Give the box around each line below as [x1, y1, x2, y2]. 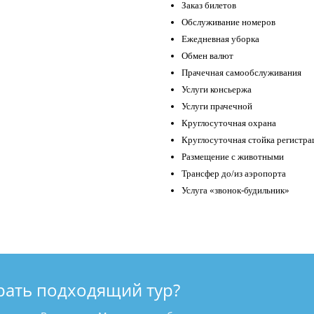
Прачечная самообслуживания [182, 67, 301, 78]
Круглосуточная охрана [182, 118, 276, 129]
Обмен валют [182, 50, 233, 62]
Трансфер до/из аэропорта [182, 168, 286, 179]
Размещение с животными [182, 151, 284, 163]
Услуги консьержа [182, 84, 252, 95]
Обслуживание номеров [182, 17, 275, 28]
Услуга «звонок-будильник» [182, 185, 289, 196]
